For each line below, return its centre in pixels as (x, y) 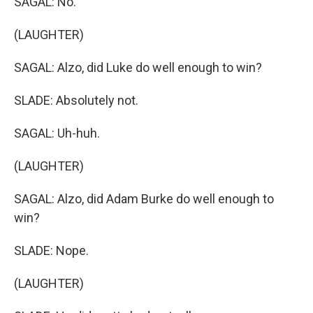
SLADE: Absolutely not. (76, 100)
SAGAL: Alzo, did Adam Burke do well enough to (144, 199)
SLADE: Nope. (51, 250)
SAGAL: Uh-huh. (57, 133)
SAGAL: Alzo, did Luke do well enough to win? (138, 67)
